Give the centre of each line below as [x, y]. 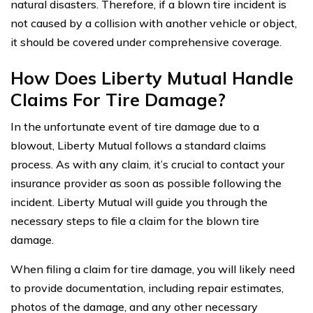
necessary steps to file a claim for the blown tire [135, 220]
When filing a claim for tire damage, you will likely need [153, 269]
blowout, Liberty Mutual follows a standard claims [138, 145]
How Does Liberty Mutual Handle [152, 78]
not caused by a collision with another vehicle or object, [154, 23]
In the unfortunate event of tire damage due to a [135, 126]
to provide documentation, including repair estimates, [147, 287]
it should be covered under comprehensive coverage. [146, 42]
